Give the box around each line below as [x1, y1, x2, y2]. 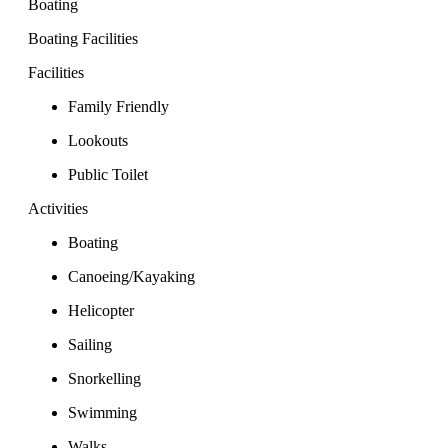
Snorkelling [68, 370, 141, 388]
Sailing [68, 336, 112, 354]
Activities [28, 200, 88, 218]
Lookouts [68, 132, 128, 150]
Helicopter [68, 302, 134, 320]
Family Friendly [68, 98, 169, 116]
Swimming [68, 404, 137, 422]
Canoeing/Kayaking [68, 268, 195, 286]
